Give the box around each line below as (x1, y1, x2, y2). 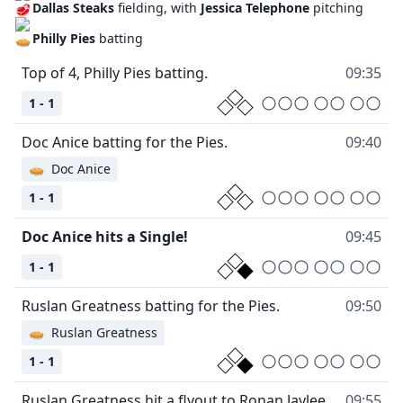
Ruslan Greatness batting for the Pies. (22, 295, 280, 316)
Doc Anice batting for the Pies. (22, 131, 228, 152)
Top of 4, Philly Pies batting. (22, 62, 208, 83)
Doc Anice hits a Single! (22, 226, 188, 246)
